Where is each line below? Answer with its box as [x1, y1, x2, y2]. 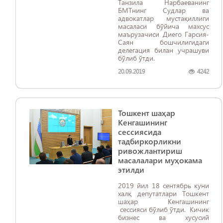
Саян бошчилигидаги [118, 37, 209, 47]
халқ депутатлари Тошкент [118, 189, 209, 198]
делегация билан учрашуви [118, 45, 209, 55]
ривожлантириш [118, 145, 182, 156]
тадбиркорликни [118, 136, 181, 146]
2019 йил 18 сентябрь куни [118, 181, 209, 190]
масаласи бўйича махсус [118, 21, 209, 31]
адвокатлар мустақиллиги [118, 13, 209, 23]
